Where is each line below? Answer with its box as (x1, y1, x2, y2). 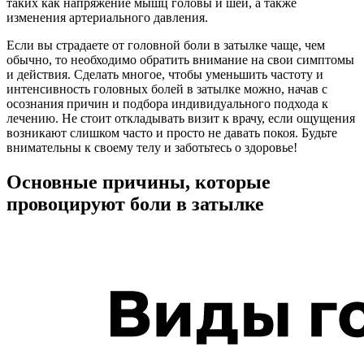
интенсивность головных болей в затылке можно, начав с (6, 81, 327, 96)
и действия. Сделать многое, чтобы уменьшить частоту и (6, 67, 323, 81)
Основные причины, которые (6, 171, 271, 193)
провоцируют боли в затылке (6, 193, 264, 214)
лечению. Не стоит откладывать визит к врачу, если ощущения (6, 110, 355, 125)
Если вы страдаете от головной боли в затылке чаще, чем (6, 37, 325, 52)
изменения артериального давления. (6, 10, 208, 24)
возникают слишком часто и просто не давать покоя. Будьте (6, 125, 337, 140)
